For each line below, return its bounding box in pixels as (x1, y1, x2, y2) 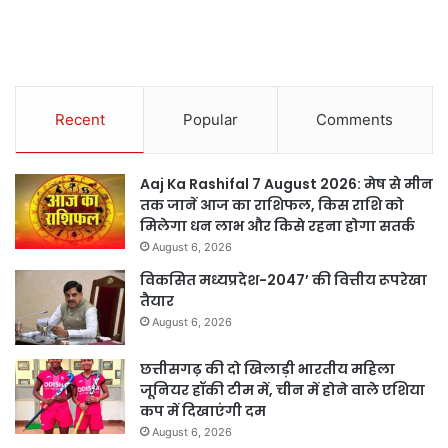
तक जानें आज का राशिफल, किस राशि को (140, 194, 404, 215)
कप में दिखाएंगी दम (140, 400, 266, 421)
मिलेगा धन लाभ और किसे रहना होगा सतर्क (140, 215, 415, 236)
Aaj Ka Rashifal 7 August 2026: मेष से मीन (140, 173, 433, 194)
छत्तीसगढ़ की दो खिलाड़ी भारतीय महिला (140, 358, 395, 379)
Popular (182, 109, 238, 129)
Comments (316, 109, 394, 129)
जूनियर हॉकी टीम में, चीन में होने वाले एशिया (140, 379, 425, 400)
